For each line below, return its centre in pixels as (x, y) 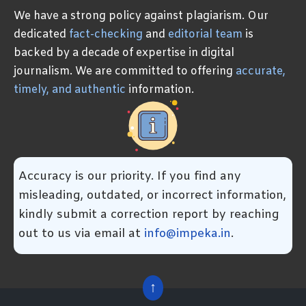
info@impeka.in (187, 234)
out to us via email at (81, 234)
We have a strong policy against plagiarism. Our (141, 16)
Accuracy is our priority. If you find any (130, 176)
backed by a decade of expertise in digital (124, 53)
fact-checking (106, 34)
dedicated (41, 34)
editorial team (205, 34)
